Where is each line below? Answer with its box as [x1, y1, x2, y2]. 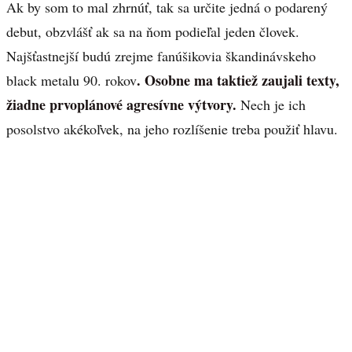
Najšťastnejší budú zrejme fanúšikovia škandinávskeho [6, 46, 316, 65]
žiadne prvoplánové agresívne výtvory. [6, 93, 236, 115]
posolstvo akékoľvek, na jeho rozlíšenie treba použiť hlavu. [6, 119, 338, 138]
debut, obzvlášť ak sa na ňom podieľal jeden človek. [6, 21, 299, 41]
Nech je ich [236, 94, 306, 114]
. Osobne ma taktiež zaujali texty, [137, 69, 339, 90]
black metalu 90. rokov [6, 70, 137, 90]
